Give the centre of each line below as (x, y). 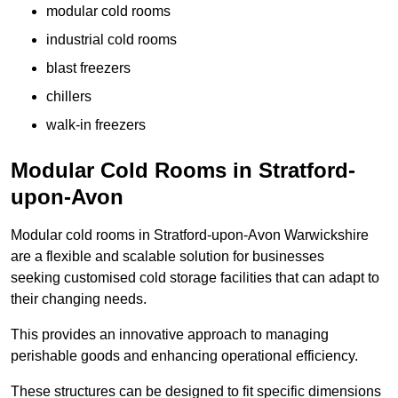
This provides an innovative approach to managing (170, 335)
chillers (69, 97)
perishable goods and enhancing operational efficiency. (184, 356)
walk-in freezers (96, 125)
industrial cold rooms (111, 40)
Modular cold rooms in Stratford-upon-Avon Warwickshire (190, 235)
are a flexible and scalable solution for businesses (167, 257)
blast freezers (88, 68)
